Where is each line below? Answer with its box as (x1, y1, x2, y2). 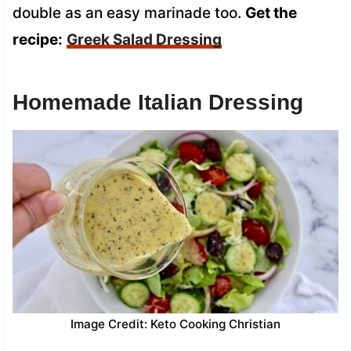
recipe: (12, 30, 63, 49)
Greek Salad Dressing (66, 30, 222, 49)
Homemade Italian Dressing (12, 89, 303, 114)
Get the (244, 3, 297, 22)
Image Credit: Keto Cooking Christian (71, 316, 280, 331)
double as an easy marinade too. (12, 3, 245, 22)
